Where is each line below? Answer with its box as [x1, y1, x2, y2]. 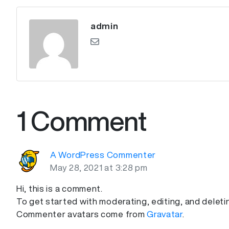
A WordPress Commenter [50, 150, 156, 159]
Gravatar [147, 210, 182, 219]
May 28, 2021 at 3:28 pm [50, 163, 148, 172]
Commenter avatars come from [16, 210, 147, 219]
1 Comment [16, 107, 146, 135]
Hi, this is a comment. [16, 184, 103, 193]
